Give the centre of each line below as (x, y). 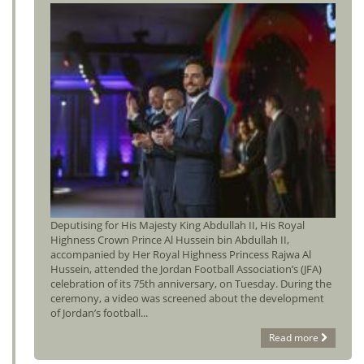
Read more (294, 337)
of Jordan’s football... (99, 312)
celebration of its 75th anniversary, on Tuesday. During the (191, 283)
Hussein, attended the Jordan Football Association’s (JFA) (186, 269)
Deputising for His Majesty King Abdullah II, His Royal (178, 225)
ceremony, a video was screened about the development (187, 298)
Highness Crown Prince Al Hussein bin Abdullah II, (170, 239)
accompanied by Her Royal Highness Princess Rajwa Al (181, 254)
